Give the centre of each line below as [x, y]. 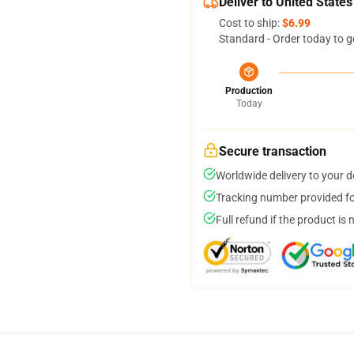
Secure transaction [273, 151]
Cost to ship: [250, 23]
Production [249, 91]
